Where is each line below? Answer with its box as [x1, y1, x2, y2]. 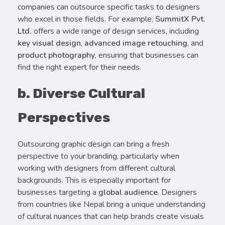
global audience [98, 186, 158, 198]
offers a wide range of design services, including [32, 26, 199, 37]
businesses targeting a [18, 186, 98, 198]
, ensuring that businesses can [95, 50, 198, 61]
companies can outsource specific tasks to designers [18, 2, 200, 13]
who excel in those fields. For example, [18, 14, 155, 25]
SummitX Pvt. [155, 14, 205, 25]
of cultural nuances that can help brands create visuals [18, 210, 204, 222]
